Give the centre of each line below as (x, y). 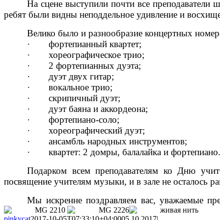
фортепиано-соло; (84, 120)
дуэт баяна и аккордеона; (98, 109)
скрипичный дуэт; (85, 98)
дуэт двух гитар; (82, 77)
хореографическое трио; (97, 55)
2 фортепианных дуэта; (95, 66)
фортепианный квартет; (95, 44)
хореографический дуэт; (97, 131)
